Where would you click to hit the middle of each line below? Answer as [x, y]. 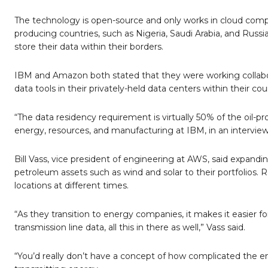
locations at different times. [71, 186]
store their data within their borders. [89, 47]
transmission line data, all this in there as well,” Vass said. [130, 228]
